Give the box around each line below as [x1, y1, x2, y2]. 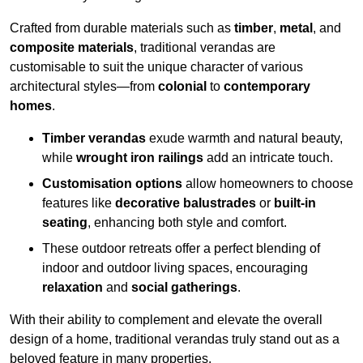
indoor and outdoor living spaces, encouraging [42, 261, 308, 275]
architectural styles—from [10, 79, 158, 94]
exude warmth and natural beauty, [146, 131, 343, 146]
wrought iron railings [76, 151, 203, 165]
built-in [274, 196, 316, 211]
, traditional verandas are [134, 41, 275, 55]
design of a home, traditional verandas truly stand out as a [10, 332, 340, 347]
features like [42, 196, 115, 211]
